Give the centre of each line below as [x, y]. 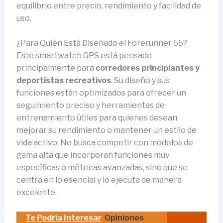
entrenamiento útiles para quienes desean [97, 118]
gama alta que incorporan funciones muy [93, 155]
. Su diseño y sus [140, 81]
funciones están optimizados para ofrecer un [101, 93]
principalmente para [56, 68]
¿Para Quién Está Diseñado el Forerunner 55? [102, 43]
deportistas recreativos [63, 81]
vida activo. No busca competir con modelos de [105, 143]
